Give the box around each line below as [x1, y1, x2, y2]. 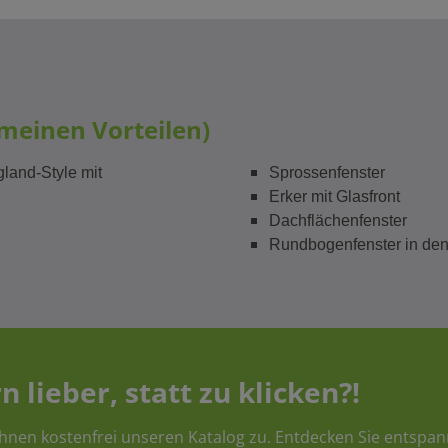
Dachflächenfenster [268, 211, 407, 229]
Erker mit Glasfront [268, 187, 400, 205]
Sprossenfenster [268, 163, 385, 181]
